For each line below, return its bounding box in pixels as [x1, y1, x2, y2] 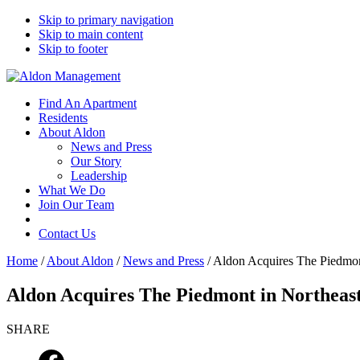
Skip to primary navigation [39, 13, 174, 27]
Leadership [71, 169, 127, 182]
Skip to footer [39, 42, 108, 55]
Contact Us [39, 227, 96, 240]
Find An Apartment [39, 96, 137, 110]
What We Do [39, 183, 105, 197]
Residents [39, 111, 88, 125]
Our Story [71, 154, 121, 168]
